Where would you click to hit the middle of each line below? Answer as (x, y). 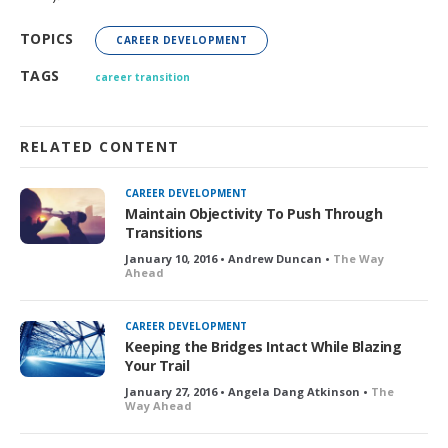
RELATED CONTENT (100, 146)
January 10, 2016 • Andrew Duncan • (229, 258)
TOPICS (47, 38)
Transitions (164, 232)
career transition (142, 76)
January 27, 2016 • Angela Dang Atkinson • (248, 391)
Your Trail (157, 365)
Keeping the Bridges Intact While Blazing (263, 346)
